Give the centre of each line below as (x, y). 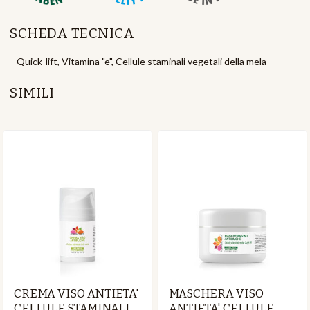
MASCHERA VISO (216, 294)
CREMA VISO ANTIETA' (76, 294)
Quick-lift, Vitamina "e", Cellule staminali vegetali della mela (142, 61)
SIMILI (32, 93)
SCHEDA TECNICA (72, 33)
